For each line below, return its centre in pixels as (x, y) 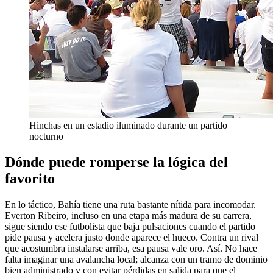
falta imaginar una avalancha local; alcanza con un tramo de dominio (136, 260)
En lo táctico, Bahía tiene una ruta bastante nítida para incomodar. (130, 205)
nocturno (46, 136)
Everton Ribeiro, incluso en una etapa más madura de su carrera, (128, 216)
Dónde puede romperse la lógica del (116, 162)
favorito (30, 179)
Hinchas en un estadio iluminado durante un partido (128, 126)
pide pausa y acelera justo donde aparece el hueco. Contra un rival (132, 238)
